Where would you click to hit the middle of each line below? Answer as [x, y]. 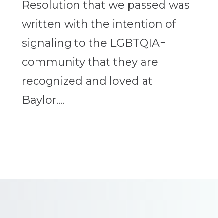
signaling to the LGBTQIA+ [94, 43]
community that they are [90, 62]
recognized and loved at [87, 81]
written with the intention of [99, 24]
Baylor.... [43, 100]
